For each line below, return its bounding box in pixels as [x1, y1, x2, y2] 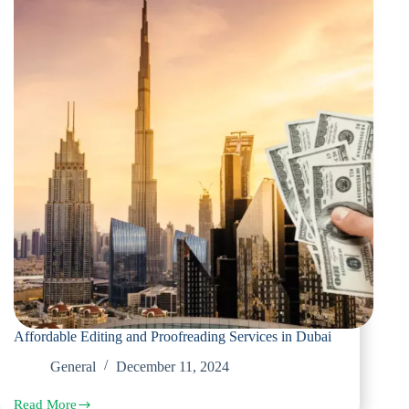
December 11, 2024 [116, 359, 229, 375]
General [50, 359, 96, 375]
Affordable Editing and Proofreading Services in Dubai [14, 329, 331, 345]
